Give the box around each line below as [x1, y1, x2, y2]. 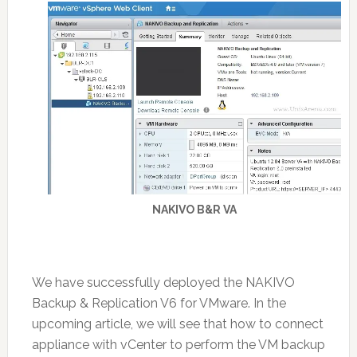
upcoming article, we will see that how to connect [31, 316, 324, 332]
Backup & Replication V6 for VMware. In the [31, 296, 286, 312]
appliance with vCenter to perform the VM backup [31, 337, 325, 353]
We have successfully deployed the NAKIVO [31, 275, 295, 291]
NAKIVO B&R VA [151, 203, 237, 217]
